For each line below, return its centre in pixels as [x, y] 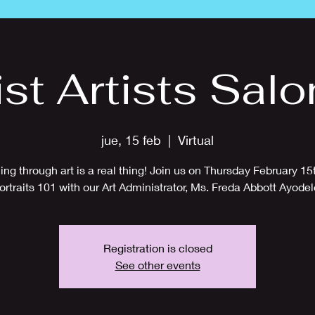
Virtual [196, 140]
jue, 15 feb [131, 140]
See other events [157, 265]
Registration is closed [157, 248]
